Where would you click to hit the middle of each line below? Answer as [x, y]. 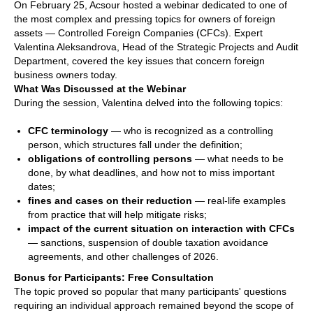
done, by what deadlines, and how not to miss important [151, 173]
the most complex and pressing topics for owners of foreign [145, 19]
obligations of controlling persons [110, 159]
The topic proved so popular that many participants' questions [150, 291]
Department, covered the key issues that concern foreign [139, 61]
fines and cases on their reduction [110, 201]
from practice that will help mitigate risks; [117, 214]
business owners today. [66, 75]
